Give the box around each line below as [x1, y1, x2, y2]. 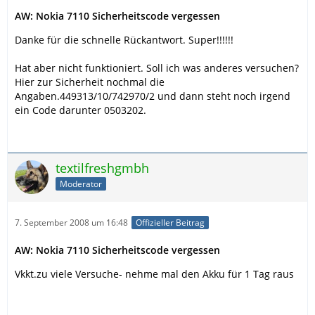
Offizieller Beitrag [136, 216, 205, 229]
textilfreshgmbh [56, 159, 149, 176]
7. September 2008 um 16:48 [15, 216, 128, 229]
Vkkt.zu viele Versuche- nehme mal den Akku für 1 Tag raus [15, 266, 294, 281]
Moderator [60, 178, 102, 191]
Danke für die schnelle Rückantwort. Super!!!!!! [15, 32, 233, 46]
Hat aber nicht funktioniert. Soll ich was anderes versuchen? [15, 60, 299, 75]
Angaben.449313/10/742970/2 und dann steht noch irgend [15, 89, 290, 103]
